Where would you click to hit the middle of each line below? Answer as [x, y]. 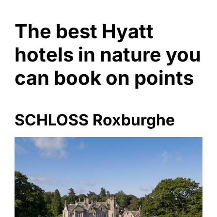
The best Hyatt [84, 31]
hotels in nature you [108, 55]
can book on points [104, 78]
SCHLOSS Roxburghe [95, 120]
